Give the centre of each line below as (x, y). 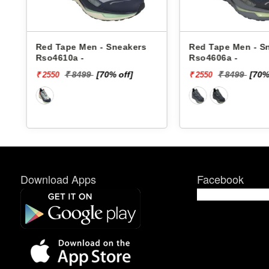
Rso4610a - (43, 58)
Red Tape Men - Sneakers (74, 47)
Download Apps (58, 179)
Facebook (220, 179)
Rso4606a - (196, 58)
